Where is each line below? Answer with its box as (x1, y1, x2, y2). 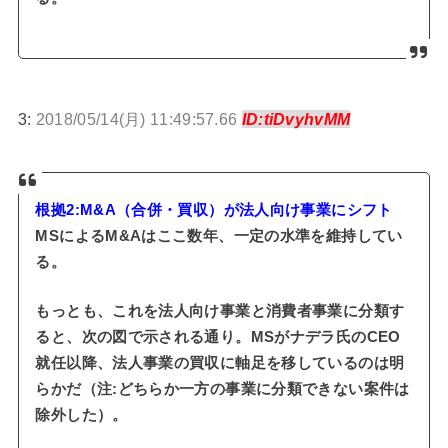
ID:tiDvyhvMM (241, 109, 351, 128)
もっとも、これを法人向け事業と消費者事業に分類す (35, 303, 405, 320)
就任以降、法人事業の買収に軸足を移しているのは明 (35, 355, 405, 372)
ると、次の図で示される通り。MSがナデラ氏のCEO (35, 329, 401, 346)
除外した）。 (35, 407, 128, 424)
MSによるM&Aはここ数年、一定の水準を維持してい (35, 227, 403, 244)
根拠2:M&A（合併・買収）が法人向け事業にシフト (35, 201, 393, 218)
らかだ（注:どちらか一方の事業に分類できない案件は (35, 381, 410, 398)
